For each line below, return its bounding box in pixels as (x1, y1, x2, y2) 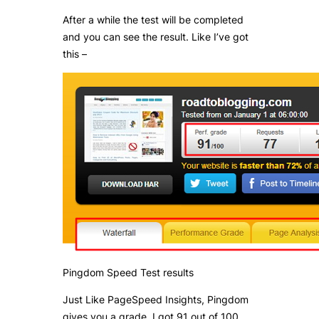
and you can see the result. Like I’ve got (63, 31, 249, 43)
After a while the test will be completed (63, 14, 244, 26)
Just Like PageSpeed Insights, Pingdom (63, 293, 249, 306)
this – (63, 48, 87, 61)
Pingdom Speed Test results (63, 266, 194, 279)
